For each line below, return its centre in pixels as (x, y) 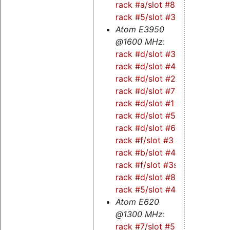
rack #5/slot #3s (147, 17)
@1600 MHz (139, 41)
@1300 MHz (139, 214)
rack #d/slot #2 (145, 78)
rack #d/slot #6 (145, 128)
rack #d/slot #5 (145, 115)
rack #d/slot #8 (145, 177)
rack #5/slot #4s (147, 189)
